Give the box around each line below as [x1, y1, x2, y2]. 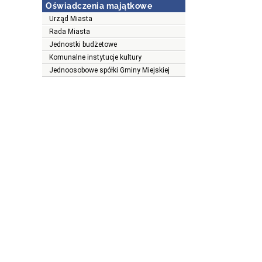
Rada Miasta [49, 27, 90, 36]
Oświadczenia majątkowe [46, 1, 152, 11]
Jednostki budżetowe [49, 40, 117, 49]
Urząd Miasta [49, 15, 92, 23]
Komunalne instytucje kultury [49, 53, 142, 62]
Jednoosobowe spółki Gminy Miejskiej [49, 66, 170, 75]
